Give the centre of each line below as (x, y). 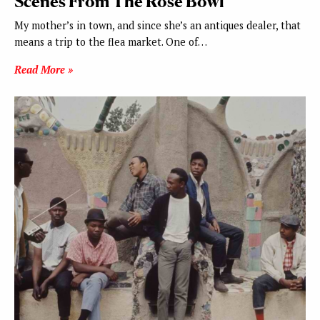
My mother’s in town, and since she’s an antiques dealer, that (157, 26)
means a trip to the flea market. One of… (111, 42)
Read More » (44, 70)
